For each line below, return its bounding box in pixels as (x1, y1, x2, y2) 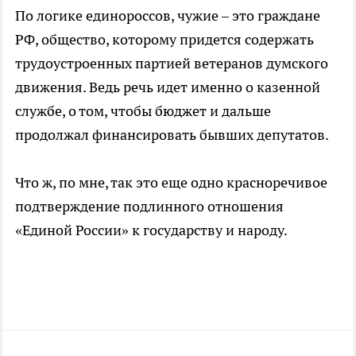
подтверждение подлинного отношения (15, 196, 284, 215)
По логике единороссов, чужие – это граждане (15, 6, 320, 25)
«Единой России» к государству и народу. (15, 220, 288, 239)
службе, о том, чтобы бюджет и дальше (15, 101, 271, 120)
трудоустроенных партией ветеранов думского (15, 53, 328, 72)
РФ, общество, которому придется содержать (15, 29, 314, 48)
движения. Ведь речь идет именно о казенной (15, 77, 320, 96)
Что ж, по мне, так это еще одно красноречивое (15, 172, 327, 192)
